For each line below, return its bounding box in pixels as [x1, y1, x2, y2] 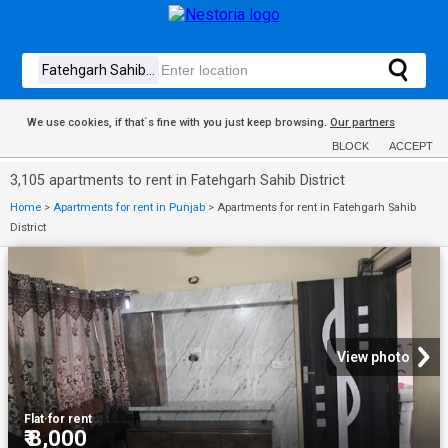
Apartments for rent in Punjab [53, 201, 205, 214]
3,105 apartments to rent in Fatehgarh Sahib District [10, 172, 345, 189]
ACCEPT [389, 140, 433, 152]
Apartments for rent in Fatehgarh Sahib [217, 201, 416, 214]
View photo [337, 349, 410, 365]
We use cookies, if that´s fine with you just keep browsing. [26, 116, 330, 129]
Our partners [329, 116, 395, 129]
